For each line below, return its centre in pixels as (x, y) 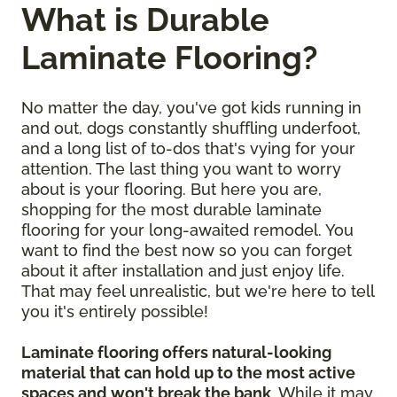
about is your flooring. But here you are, (171, 190)
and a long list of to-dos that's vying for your (188, 149)
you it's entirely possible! (115, 312)
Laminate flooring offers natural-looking (176, 353)
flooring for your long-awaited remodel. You (187, 230)
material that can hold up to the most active (188, 373)
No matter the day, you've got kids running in (191, 108)
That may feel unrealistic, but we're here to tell (198, 292)
